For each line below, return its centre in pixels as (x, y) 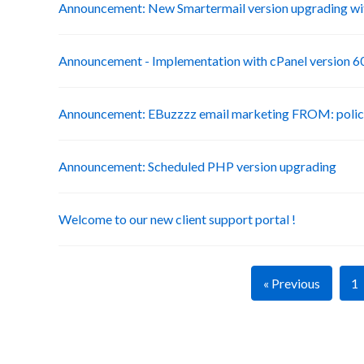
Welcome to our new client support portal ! (177, 219)
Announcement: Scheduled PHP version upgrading (197, 166)
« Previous (291, 283)
